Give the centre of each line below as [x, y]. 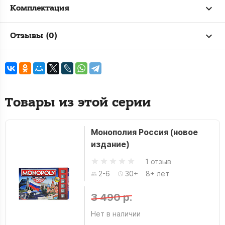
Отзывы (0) [34, 36]
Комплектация [40, 8]
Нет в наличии [116, 214]
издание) [110, 144]
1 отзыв [158, 161]
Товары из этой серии [78, 103]
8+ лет [157, 174]
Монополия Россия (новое [144, 132]
